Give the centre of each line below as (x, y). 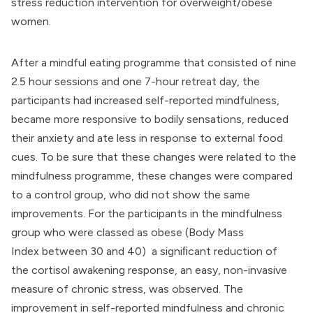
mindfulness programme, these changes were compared (152, 176)
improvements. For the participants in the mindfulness (147, 214)
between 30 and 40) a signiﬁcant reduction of (158, 252)
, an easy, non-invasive (231, 270)
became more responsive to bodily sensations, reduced (150, 119)
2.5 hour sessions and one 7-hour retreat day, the (136, 82)
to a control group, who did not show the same (131, 195)
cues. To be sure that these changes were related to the (154, 157)
